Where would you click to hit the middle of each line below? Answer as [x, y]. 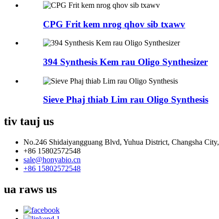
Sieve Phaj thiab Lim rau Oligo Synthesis [126, 100]
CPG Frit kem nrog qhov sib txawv [114, 24]
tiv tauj [22, 121]
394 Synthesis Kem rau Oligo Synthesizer [125, 62]
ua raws [23, 189]
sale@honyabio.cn [52, 160]
